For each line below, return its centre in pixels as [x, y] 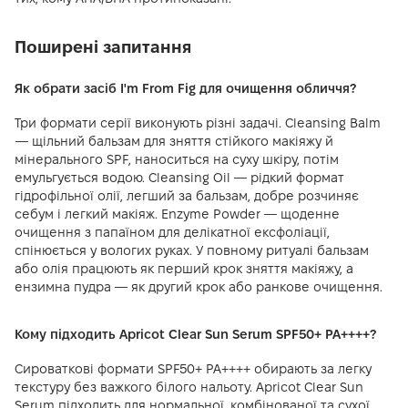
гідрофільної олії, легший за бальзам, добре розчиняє [187, 196]
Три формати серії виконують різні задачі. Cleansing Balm [198, 123]
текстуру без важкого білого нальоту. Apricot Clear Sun [189, 387]
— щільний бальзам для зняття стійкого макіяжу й [174, 141]
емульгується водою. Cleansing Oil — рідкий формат [179, 178]
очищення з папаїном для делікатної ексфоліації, [172, 232]
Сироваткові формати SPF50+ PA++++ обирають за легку [193, 369]
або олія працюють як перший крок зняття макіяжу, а [184, 269]
